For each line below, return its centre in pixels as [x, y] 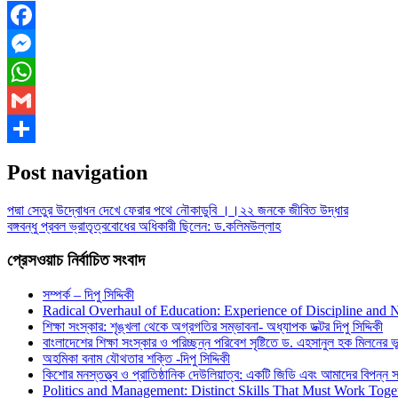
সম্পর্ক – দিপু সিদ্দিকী [88, 294]
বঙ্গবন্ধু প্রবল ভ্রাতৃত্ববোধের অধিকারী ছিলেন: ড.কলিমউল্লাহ [144, 226]
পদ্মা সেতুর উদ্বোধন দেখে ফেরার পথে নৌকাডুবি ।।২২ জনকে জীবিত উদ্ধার [178, 210]
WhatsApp [37, 99]
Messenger [37, 71]
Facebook [35, 43]
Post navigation [77, 172]
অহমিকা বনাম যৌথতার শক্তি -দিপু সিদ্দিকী [136, 358]
